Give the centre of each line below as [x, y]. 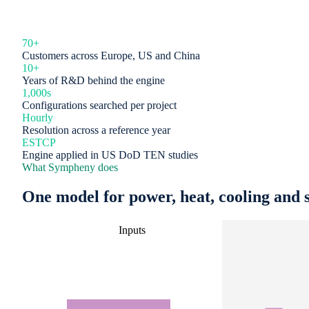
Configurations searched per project [99, 105]
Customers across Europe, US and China [111, 55]
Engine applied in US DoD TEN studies [110, 154]
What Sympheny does [70, 167]
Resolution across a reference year [96, 130]
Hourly [38, 117]
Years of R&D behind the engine [93, 80]
